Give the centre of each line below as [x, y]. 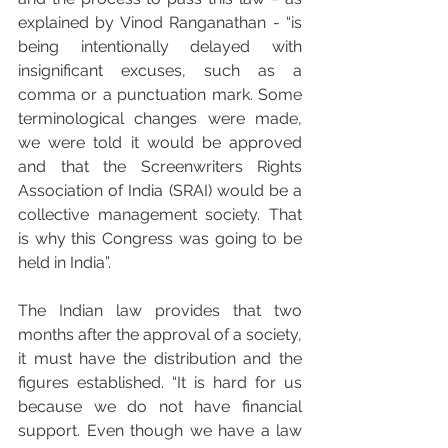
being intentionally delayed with [160, 47]
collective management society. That [160, 215]
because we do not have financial [160, 407]
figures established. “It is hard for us [160, 383]
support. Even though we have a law [160, 431]
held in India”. [64, 263]
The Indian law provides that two [160, 311]
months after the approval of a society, [160, 335]
